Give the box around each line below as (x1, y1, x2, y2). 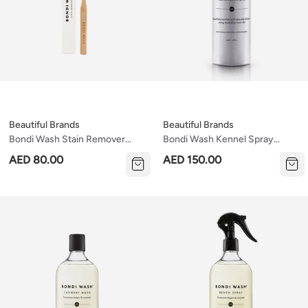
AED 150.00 (163, 153, 221, 167)
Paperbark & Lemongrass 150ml (163, 148, 298, 160)
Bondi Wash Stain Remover (9, 133, 125, 146)
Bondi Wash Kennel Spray (163, 133, 274, 146)
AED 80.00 (9, 153, 63, 167)
